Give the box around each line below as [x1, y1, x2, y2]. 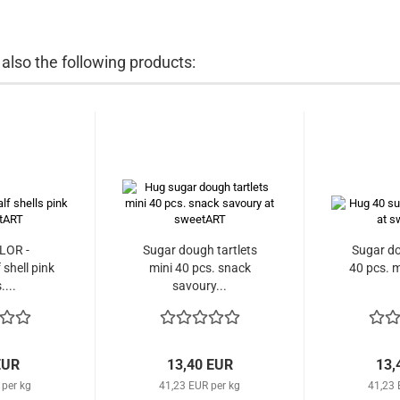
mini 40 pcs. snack [148, 261, 251, 275]
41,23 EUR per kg [159, 379, 240, 392]
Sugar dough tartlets [142, 243, 257, 257]
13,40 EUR [166, 356, 233, 373]
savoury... [172, 279, 227, 293]
